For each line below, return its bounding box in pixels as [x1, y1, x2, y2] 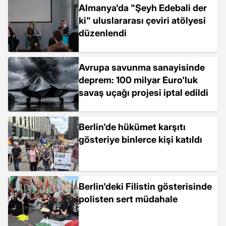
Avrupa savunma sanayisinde [79, 62, 205, 73]
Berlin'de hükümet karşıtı [79, 122, 186, 132]
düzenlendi [79, 28, 127, 38]
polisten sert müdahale [79, 194, 178, 204]
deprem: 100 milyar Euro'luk [79, 75, 198, 85]
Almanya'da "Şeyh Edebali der [79, 3, 207, 13]
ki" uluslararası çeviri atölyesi [79, 15, 206, 26]
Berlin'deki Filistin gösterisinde [79, 181, 212, 192]
